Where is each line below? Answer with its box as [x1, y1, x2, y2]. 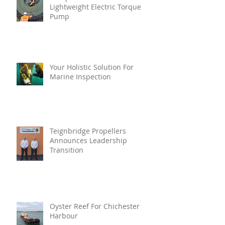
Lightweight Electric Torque [50, 2, 118, 12]
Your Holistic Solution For [50, 62, 134, 72]
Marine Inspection [50, 72, 111, 82]
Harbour [50, 211, 78, 221]
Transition [50, 145, 83, 155]
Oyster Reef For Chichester [50, 201, 140, 211]
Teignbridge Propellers [50, 126, 126, 136]
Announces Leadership [50, 136, 127, 146]
